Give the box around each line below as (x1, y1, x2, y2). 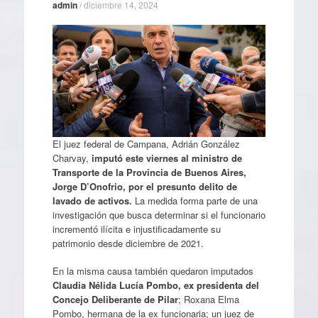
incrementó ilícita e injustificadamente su (52, 221, 221, 236)
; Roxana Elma (177, 292, 239, 307)
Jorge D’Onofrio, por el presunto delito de (52, 179, 237, 193)
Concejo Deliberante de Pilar (52, 292, 178, 307)
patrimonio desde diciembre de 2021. (52, 236, 204, 250)
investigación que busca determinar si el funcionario (52, 207, 265, 221)
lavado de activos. (52, 193, 132, 207)
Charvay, (52, 150, 92, 165)
